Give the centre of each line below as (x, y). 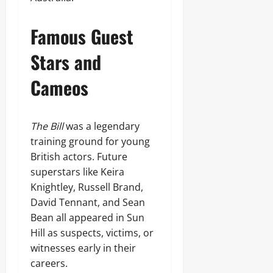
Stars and (66, 62)
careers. (49, 263)
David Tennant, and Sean (88, 202)
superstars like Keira (77, 172)
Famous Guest (82, 36)
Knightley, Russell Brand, (87, 187)
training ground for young (90, 141)
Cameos (59, 87)
